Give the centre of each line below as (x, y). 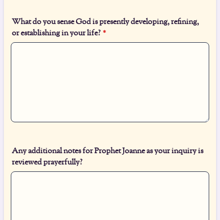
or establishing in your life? (56, 33)
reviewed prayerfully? (47, 163)
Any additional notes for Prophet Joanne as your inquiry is (108, 151)
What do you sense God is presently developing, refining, (105, 22)
